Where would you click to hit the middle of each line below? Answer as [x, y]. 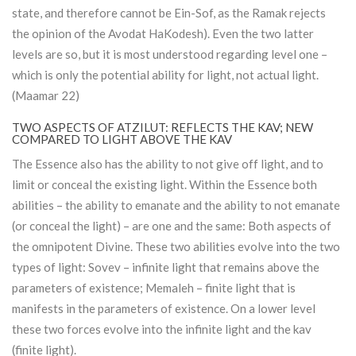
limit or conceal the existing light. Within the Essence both [164, 185]
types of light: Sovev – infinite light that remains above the [166, 267]
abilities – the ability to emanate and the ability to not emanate [176, 205]
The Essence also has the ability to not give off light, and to [168, 164]
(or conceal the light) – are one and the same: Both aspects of [172, 226]
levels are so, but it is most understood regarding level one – [170, 54]
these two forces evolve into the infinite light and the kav [162, 329]
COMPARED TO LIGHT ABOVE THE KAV [122, 139]
